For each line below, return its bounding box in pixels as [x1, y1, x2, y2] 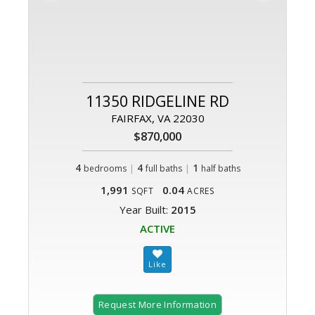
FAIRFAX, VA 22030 [110, 111, 205, 126]
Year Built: [119, 202, 171, 217]
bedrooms [83, 162, 127, 175]
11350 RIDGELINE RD [86, 91, 229, 112]
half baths [200, 162, 240, 175]
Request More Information [98, 298, 217, 311]
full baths [145, 162, 182, 175]
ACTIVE [140, 221, 175, 236]
